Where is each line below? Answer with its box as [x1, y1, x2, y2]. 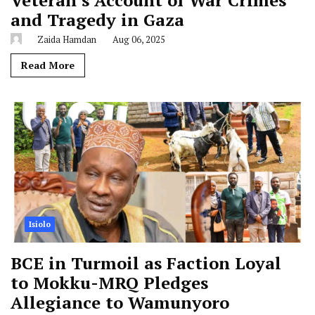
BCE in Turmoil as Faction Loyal [11, 239, 281, 262]
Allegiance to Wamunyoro [11, 278, 229, 302]
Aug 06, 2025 [110, 20, 165, 34]
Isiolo [29, 207, 51, 217]
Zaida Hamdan [35, 20, 97, 34]
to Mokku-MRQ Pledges [11, 259, 208, 282]
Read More [21, 46, 75, 60]
